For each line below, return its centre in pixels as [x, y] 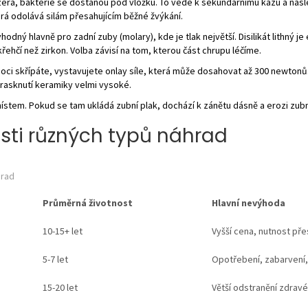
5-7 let [55, 259]
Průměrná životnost [87, 202]
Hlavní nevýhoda [248, 202]
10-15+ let [62, 231]
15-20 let [60, 287]
